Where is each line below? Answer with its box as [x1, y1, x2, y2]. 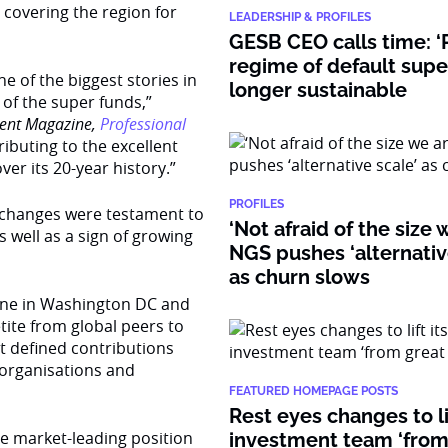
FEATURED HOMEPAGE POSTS [229, 384, 399, 398]
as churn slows [229, 265, 371, 289]
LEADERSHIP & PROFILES [229, 10, 372, 24]
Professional [100, 113, 186, 135]
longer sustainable [229, 78, 408, 102]
